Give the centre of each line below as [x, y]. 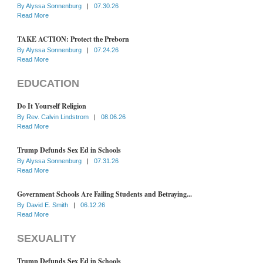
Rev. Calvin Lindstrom [58, 117]
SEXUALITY [47, 238]
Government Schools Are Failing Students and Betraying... [104, 194]
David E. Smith [48, 205]
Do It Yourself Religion [52, 106]
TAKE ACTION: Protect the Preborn [73, 39]
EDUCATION [48, 83]
